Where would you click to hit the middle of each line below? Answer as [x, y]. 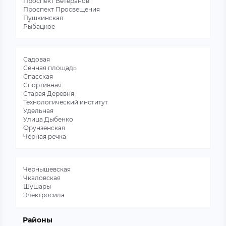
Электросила [44, 195]
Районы [38, 220]
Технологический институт [66, 102]
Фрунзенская [44, 128]
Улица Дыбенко [48, 119]
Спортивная [42, 85]
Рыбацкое [39, 26]
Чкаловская [42, 178]
